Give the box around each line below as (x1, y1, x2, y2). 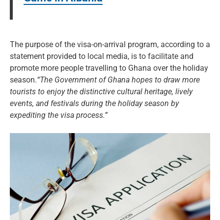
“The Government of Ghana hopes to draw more (37, 75, 200, 85)
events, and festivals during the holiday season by (10, 99, 179, 109)
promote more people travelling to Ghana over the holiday (10, 63, 208, 73)
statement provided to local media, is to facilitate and (10, 52, 193, 61)
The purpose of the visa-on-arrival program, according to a (10, 40, 210, 50)
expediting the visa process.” (10, 110, 108, 120)
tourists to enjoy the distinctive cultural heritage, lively (10, 87, 192, 97)
